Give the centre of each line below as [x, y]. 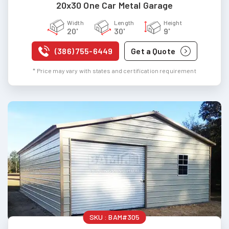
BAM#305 [124, 217]
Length [124, 22]
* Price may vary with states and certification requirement [114, 70]
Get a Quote [153, 51]
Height [173, 22]
